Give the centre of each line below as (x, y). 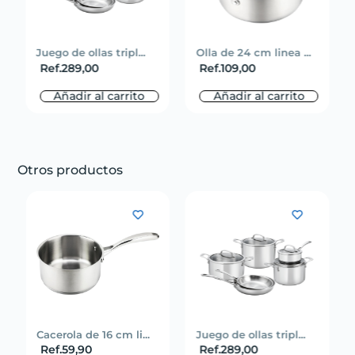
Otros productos (71, 169)
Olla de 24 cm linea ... (254, 53)
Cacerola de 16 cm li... (93, 334)
